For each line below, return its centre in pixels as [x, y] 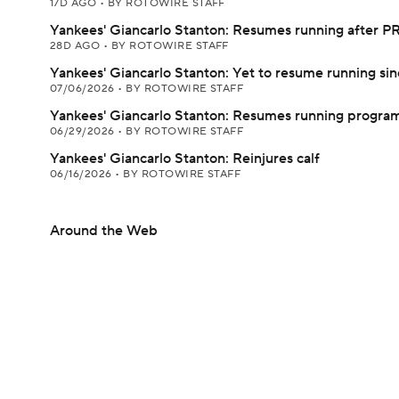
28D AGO [77, 46]
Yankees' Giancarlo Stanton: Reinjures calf [185, 159]
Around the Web [104, 231]
